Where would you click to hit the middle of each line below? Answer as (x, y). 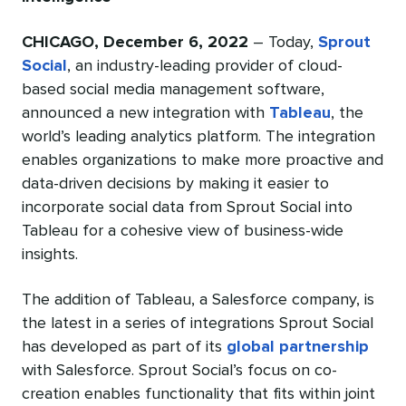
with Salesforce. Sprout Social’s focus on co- (179, 370)
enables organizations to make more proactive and (203, 160)
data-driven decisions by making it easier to (175, 184)
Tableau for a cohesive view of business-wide (183, 231)
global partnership (298, 347)
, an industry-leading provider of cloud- (205, 66)
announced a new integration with (145, 113)
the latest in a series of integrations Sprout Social (198, 323)
